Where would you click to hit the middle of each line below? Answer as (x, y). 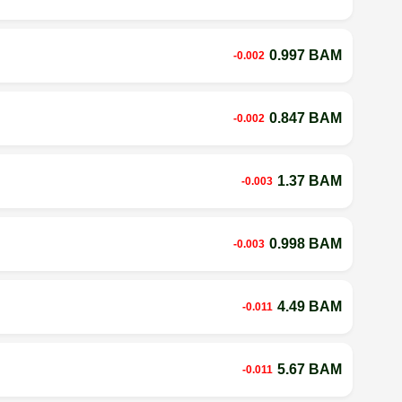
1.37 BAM (309, 180)
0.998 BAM (305, 243)
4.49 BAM (309, 306)
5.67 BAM (309, 369)
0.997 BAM (305, 55)
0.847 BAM (305, 118)
